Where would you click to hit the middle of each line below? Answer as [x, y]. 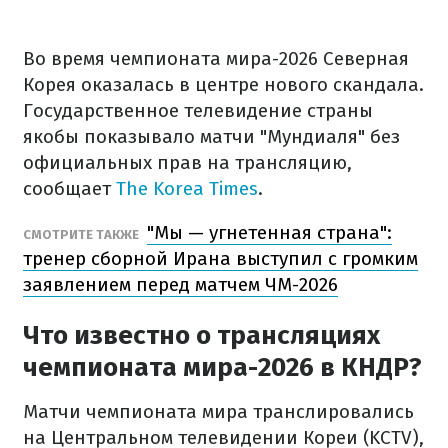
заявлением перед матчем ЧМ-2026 [180, 284]
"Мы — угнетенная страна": [269, 232]
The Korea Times [187, 188]
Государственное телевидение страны [198, 110]
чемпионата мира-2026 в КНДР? [222, 367]
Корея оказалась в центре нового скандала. [223, 84]
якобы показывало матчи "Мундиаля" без [211, 136]
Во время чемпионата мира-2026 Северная [216, 58]
